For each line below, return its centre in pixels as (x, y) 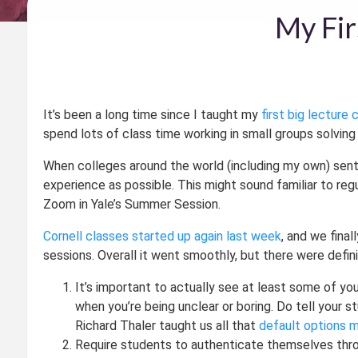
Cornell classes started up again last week (162, 236)
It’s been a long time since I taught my (152, 114)
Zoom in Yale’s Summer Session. (131, 204)
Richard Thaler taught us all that (167, 325)
